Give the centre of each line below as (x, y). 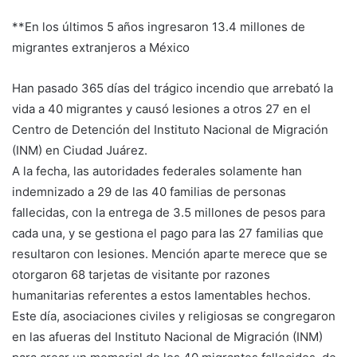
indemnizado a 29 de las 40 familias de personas (149, 191)
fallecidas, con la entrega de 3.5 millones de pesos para (169, 212)
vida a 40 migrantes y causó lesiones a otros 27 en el (161, 108)
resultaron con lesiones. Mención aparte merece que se (170, 253)
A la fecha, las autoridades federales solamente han (157, 171)
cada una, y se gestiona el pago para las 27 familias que (168, 233)
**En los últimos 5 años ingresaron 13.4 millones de (159, 26)
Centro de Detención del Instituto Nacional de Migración (170, 129)
